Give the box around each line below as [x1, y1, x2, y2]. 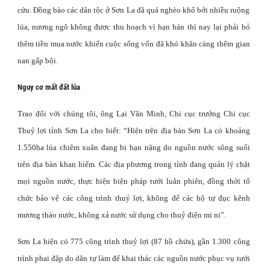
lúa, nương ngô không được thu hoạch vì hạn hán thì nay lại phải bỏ [17, 22, 250, 31]
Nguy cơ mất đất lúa [17, 83, 80, 92]
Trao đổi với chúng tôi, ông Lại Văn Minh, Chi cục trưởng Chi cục [17, 109, 250, 118]
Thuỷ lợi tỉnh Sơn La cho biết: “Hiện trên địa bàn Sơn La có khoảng [17, 126, 250, 135]
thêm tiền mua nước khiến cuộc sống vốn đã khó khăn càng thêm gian [17, 39, 250, 48]
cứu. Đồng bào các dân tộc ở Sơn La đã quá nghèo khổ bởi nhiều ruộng [17, 5, 250, 14]
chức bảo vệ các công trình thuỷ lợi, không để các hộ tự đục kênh [17, 193, 250, 202]
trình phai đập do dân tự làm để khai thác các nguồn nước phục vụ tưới [17, 254, 250, 263]
